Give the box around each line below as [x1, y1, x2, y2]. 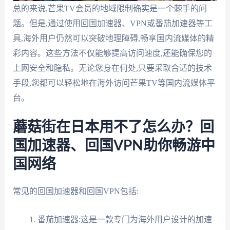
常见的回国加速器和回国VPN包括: [12, 187, 139, 196]
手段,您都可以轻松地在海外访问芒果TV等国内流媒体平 [12, 78, 215, 87]
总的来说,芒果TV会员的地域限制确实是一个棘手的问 [12, 4, 207, 13]
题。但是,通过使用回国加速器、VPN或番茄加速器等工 [12, 18, 213, 28]
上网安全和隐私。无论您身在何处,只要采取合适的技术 [12, 63, 212, 72]
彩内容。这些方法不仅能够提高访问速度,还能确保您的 [12, 48, 212, 57]
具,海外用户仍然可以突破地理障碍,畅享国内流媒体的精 [12, 33, 214, 43]
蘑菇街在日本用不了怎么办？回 [12, 120, 214, 135]
